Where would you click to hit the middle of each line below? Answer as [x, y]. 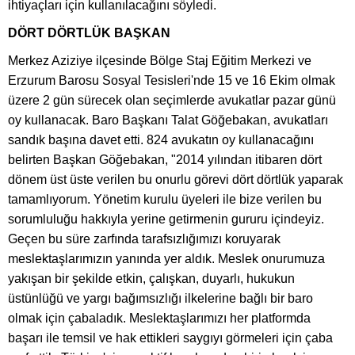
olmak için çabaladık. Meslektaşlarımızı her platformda [159, 318]
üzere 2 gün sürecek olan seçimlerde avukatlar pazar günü [172, 100]
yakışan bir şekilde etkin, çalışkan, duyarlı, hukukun [151, 278]
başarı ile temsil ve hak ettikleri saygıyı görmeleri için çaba [170, 338]
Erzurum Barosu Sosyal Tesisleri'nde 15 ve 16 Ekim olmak [172, 80]
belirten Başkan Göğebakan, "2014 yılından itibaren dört [165, 159]
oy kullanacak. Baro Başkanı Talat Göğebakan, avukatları [168, 120]
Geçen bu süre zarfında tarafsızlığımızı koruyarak [144, 239]
